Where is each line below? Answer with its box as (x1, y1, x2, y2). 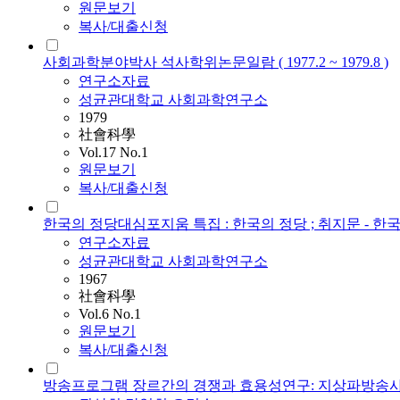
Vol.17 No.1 (79, 145, 148, 161)
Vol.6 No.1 (79, 306, 141, 322)
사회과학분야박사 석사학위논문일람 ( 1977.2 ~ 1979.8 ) (43, 54, 388, 71)
